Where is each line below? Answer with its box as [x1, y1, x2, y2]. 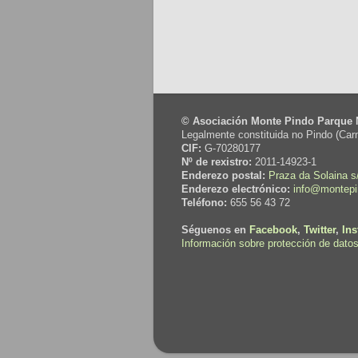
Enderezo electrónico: [181, 183, 290, 195]
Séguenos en [181, 224, 249, 236]
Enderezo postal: [181, 169, 265, 181]
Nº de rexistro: [181, 156, 252, 168]
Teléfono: [181, 197, 227, 209]
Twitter [304, 224, 336, 236]
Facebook [249, 224, 297, 236]
